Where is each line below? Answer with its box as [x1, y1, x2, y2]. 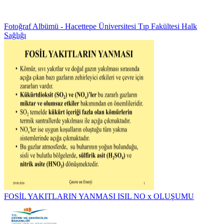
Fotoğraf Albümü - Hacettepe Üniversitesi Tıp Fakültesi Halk [4, 22, 197, 30]
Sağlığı [4, 31, 26, 39]
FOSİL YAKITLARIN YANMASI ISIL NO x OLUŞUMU [4, 192, 194, 200]
